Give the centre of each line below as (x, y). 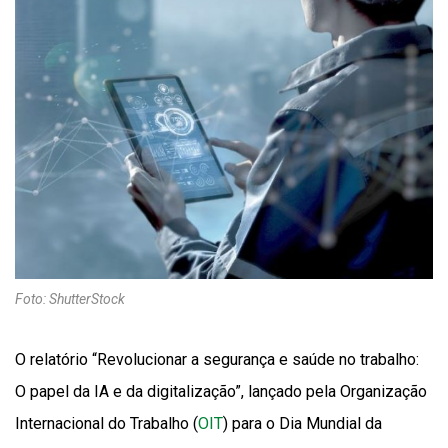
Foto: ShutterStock (70, 299)
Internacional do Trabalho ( (106, 424)
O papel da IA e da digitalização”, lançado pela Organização (221, 392)
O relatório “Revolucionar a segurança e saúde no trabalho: (217, 360)
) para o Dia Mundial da (302, 424)
